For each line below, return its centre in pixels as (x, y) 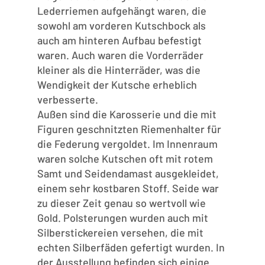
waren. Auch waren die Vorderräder (120, 55)
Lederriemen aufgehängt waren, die (122, 11)
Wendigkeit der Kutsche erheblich (117, 85)
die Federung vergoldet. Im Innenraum (127, 144)
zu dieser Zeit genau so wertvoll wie (121, 203)
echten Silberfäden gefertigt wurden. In (131, 248)
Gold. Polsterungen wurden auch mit (122, 218)
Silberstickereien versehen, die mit (120, 233)
